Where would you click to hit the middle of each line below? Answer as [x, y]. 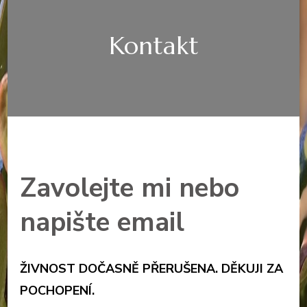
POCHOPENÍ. [57, 290]
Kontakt [153, 46]
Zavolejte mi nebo [130, 188]
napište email [102, 222]
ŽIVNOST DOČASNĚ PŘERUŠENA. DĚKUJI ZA [151, 268]
